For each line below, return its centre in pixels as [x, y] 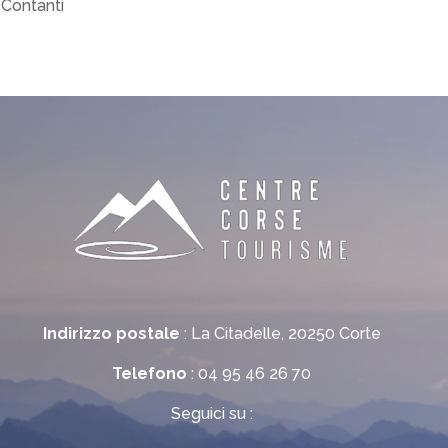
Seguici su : [211, 414]
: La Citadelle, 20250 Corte [280, 334]
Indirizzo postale [111, 334]
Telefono [150, 374]
